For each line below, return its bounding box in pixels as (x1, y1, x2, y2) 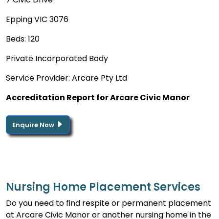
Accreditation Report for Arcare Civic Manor (6, 91, 190, 103)
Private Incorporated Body (6, 52, 108, 64)
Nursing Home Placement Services (6, 179, 200, 195)
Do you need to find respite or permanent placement (6, 197, 211, 209)
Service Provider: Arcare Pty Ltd (6, 72, 127, 84)
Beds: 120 (6, 33, 40, 44)
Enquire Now (12, 120, 56, 130)
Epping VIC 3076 (6, 13, 68, 25)
